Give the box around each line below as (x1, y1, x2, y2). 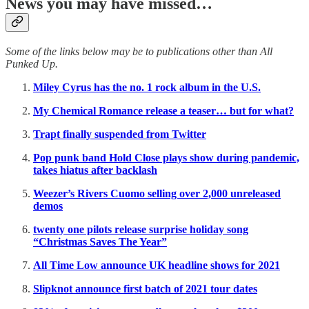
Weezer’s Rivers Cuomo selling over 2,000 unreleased (33, 187, 281, 199)
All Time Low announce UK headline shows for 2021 (33, 259, 280, 271)
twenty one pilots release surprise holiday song (33, 223, 248, 235)
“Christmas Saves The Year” (33, 235, 167, 248)
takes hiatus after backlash (33, 163, 157, 176)
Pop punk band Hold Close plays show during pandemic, (33, 151, 299, 163)
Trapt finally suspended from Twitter (33, 128, 206, 140)
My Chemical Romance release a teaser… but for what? (33, 104, 294, 117)
